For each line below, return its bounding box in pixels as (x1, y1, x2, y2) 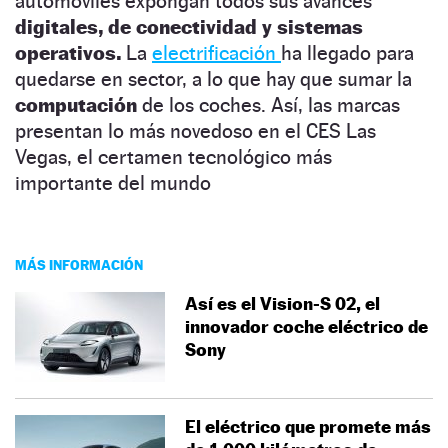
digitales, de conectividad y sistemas (15, 14, 363, 39)
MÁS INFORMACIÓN (15, 255, 143, 273)
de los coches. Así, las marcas (142, 92, 400, 117)
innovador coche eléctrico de (185, 315, 428, 337)
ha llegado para (281, 40, 414, 65)
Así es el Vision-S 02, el (185, 292, 380, 314)
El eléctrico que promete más (185, 415, 431, 437)
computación (15, 92, 142, 117)
